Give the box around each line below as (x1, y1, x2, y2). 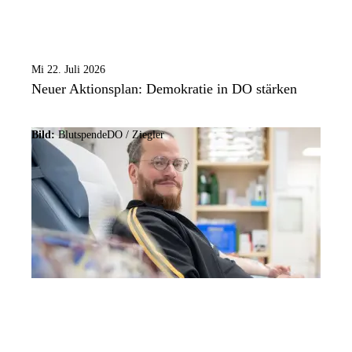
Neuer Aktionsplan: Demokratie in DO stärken (31, 81, 297, 97)
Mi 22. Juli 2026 (31, 64, 105, 76)
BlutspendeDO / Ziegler (58, 129, 164, 141)
